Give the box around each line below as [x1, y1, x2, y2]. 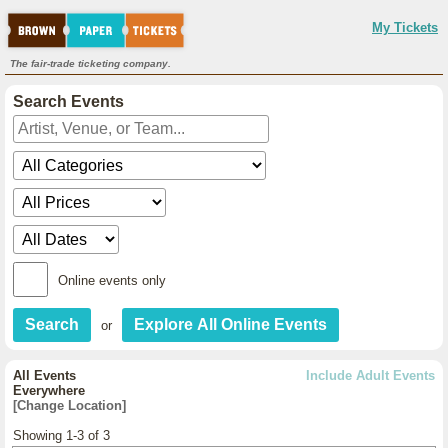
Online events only [58, 273, 166, 288]
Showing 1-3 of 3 [13, 428, 110, 443]
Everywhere [13, 383, 85, 398]
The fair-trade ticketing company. [10, 58, 171, 69]
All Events [13, 368, 76, 383]
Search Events [13, 93, 124, 110]
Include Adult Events [306, 368, 435, 383]
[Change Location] [13, 398, 126, 413]
